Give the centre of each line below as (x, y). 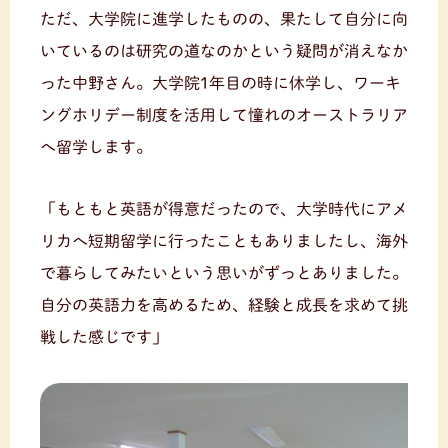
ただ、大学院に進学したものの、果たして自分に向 (224, 18)
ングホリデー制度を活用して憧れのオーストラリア (224, 114)
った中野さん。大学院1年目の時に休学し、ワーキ (220, 82)
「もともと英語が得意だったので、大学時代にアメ (224, 208)
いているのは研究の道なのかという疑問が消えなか (224, 50)
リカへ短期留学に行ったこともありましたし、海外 (224, 240)
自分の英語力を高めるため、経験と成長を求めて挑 (224, 304)
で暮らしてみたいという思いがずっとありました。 (224, 272)
